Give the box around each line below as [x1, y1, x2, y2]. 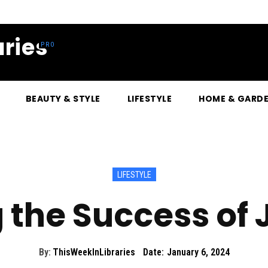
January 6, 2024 [166, 246, 230, 258]
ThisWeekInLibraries [52, 246, 135, 258]
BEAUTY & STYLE [25, 93, 100, 105]
